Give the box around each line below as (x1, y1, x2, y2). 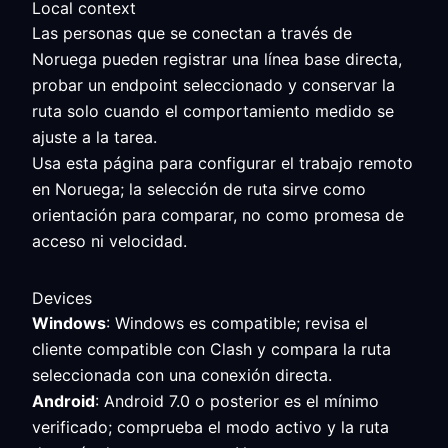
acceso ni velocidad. (32, 231, 187, 251)
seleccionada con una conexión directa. (32, 365, 332, 385)
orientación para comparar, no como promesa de (32, 205, 404, 225)
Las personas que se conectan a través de (32, 23, 352, 43)
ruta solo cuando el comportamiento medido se (32, 101, 394, 121)
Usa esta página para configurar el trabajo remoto (32, 153, 413, 173)
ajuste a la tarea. (32, 127, 157, 147)
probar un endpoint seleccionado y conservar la (32, 75, 395, 95)
